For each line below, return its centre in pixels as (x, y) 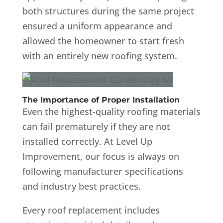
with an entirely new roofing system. (100, 56)
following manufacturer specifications (103, 171)
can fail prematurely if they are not (96, 126)
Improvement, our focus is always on (101, 156)
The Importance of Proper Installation (101, 100)
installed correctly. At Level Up (87, 141)
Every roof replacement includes (91, 210)
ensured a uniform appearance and (97, 26)
